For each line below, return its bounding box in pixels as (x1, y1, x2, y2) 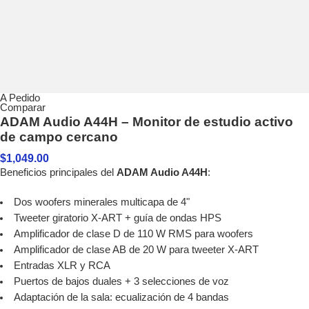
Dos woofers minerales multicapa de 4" (13, 196, 190, 208)
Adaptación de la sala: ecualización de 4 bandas (13, 291, 229, 303)
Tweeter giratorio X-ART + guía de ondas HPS (13, 212, 221, 223)
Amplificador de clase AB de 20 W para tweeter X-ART (13, 243, 259, 255)
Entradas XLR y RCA (13, 259, 110, 271)
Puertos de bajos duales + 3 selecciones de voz (13, 275, 229, 287)
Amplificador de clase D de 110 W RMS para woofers (13, 228, 253, 239)
